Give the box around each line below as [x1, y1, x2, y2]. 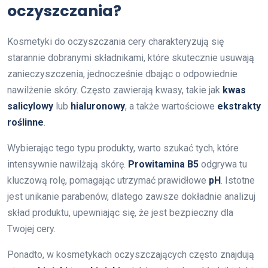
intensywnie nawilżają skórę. [7, 158, 128, 170]
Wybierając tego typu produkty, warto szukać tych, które [7, 142, 239, 154]
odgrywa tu [199, 158, 247, 170]
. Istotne [221, 174, 255, 186]
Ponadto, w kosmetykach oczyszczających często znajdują [7, 248, 254, 260]
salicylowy [7, 100, 53, 112]
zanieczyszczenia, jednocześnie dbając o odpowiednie [7, 68, 237, 80]
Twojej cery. [7, 223, 56, 234]
